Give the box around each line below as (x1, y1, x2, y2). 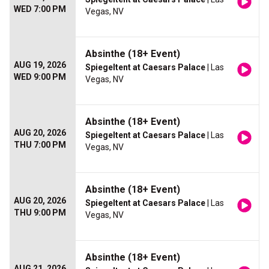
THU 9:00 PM (14, 208, 66, 218)
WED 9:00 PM (14, 72, 66, 82)
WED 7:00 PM (14, 4, 66, 14)
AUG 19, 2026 (14, 60, 66, 70)
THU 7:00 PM (14, 140, 66, 150)
